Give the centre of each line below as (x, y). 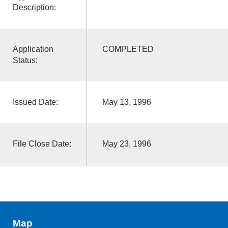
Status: (25, 60)
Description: (34, 7)
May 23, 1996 (126, 144)
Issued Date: (35, 102)
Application (33, 49)
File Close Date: (42, 144)
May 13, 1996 (126, 102)
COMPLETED (128, 49)
